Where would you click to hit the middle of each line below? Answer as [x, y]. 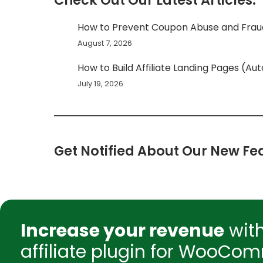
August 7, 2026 [105, 43]
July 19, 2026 [100, 84]
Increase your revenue [122, 231]
